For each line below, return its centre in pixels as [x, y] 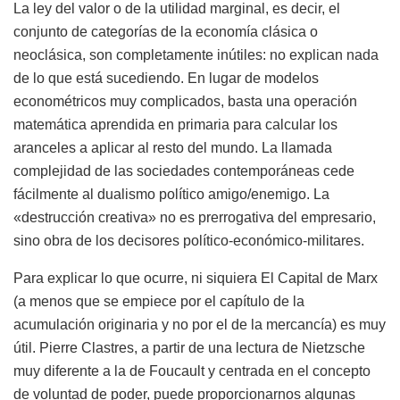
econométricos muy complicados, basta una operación [185, 101]
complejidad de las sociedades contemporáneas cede [184, 171]
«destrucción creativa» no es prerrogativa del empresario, [195, 217]
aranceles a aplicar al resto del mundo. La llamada [173, 147]
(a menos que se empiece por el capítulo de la [159, 301]
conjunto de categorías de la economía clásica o [166, 31]
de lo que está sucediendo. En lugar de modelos [166, 78]
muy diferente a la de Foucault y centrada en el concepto [192, 371]
